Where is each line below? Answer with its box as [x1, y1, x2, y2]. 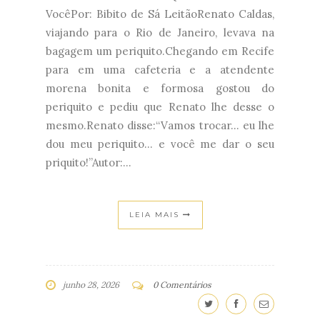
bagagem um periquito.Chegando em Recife [46, 44, 274, 59]
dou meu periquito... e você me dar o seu [46, 137, 274, 151]
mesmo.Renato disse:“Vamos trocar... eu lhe [46, 119, 274, 133]
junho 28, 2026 [63, 279, 119, 291]
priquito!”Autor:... [46, 156, 131, 170]
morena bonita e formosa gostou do [46, 81, 274, 96]
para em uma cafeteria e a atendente [46, 63, 274, 77]
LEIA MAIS [129, 210, 183, 220]
